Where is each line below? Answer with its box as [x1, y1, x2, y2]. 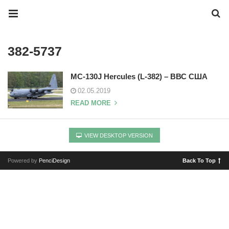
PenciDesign [39, 157, 70, 164]
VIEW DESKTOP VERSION [83, 132, 153, 139]
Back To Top [182, 157, 216, 164]
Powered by [8, 157, 39, 164]
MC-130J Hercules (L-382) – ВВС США [71, 72, 208, 81]
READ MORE [71, 99, 113, 107]
